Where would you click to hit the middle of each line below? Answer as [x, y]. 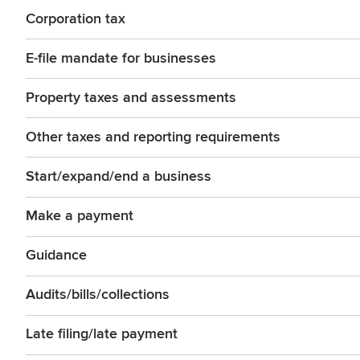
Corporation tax [76, 19]
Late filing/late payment [102, 335]
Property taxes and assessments [131, 98]
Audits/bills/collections [98, 295]
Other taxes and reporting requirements [153, 137]
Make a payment [80, 217]
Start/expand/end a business [119, 177]
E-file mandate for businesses [121, 58]
